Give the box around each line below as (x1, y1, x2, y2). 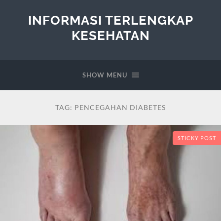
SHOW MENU (82, 71, 127, 79)
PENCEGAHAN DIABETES (74, 103, 166, 111)
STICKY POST (178, 135, 216, 142)
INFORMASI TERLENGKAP (28, 12, 193, 28)
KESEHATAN (71, 28, 150, 43)
